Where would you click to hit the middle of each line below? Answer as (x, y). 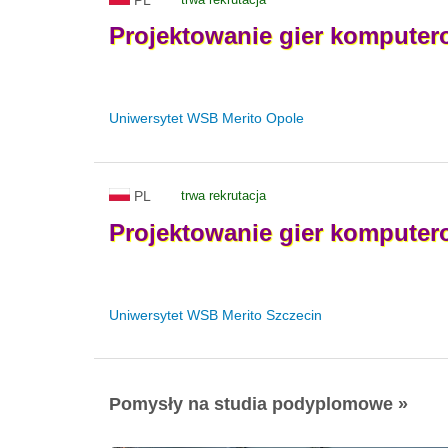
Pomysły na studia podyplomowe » (258, 403)
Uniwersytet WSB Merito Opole (206, 118)
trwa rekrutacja (223, 196)
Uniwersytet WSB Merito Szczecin (215, 314)
